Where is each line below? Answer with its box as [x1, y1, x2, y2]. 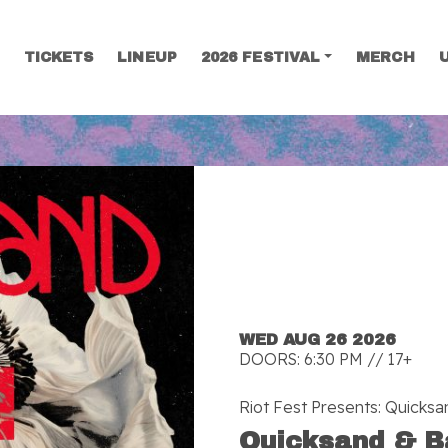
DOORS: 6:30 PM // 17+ [239, 349, 412, 370]
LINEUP [117, 49, 177, 65]
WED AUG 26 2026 [239, 331, 396, 349]
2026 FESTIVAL [200, 49, 321, 65]
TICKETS [23, 49, 94, 65]
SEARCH [188, 122, 260, 137]
